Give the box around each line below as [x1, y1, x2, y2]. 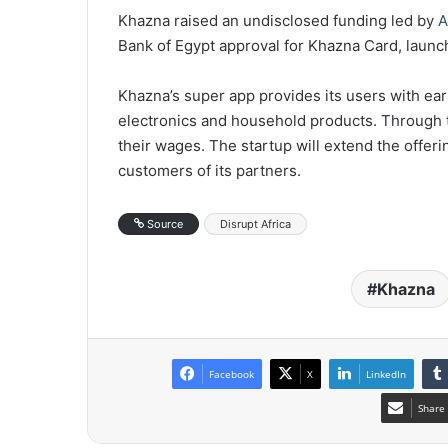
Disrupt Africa [220, 216, 291, 231]
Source [144, 216, 183, 231]
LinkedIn [366, 366, 406, 381]
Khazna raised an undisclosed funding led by [118, 10, 438, 30]
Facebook [209, 366, 254, 381]
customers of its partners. [118, 160, 301, 180]
